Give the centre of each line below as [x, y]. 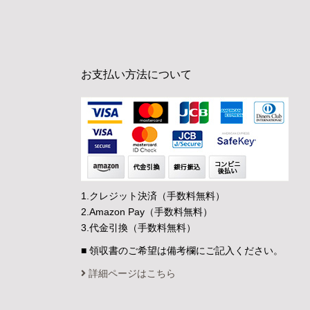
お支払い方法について [136, 74]
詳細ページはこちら [131, 273]
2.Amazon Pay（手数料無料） [147, 212]
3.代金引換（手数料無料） [138, 228]
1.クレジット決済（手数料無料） [153, 196]
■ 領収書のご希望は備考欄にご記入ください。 [182, 250]
